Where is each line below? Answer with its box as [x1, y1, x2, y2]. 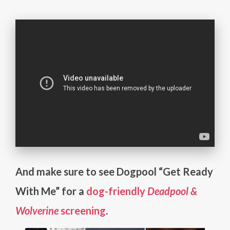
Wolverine [15, 204, 59, 217]
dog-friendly [86, 185, 147, 197]
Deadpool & [147, 185, 197, 197]
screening [59, 204, 106, 217]
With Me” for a [15, 185, 86, 197]
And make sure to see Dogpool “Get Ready [15, 165, 213, 178]
